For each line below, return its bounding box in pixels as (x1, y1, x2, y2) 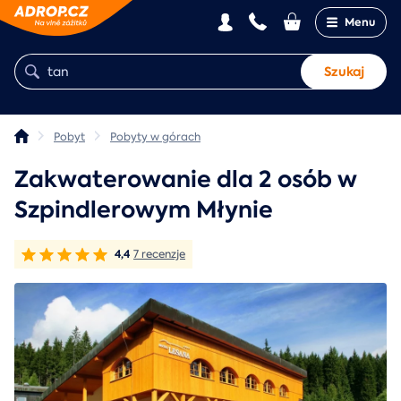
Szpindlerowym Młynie (14, 194, 273, 226)
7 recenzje (133, 247, 185, 261)
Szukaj (323, 63, 364, 81)
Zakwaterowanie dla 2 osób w (14, 164, 357, 195)
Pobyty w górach (110, 130, 200, 144)
